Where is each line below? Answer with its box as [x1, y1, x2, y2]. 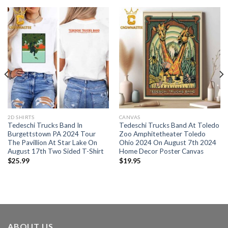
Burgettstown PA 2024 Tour [7, 130, 96, 138]
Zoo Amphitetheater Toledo [119, 130, 206, 138]
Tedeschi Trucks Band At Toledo [119, 121, 219, 130]
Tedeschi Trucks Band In [7, 121, 82, 130]
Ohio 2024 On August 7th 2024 [119, 138, 216, 147]
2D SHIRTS [7, 113, 35, 120]
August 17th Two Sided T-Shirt [7, 147, 104, 156]
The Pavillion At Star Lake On [7, 138, 97, 147]
